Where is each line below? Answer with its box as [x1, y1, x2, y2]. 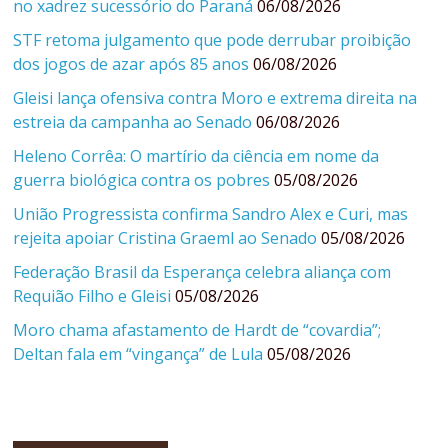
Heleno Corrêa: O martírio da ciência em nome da [13, 145, 380, 168]
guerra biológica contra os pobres [13, 169, 271, 192]
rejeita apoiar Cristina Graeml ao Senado [13, 227, 318, 250]
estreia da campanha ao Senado [13, 111, 253, 134]
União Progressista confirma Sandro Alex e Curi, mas [13, 203, 409, 226]
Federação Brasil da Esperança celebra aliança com [13, 261, 392, 284]
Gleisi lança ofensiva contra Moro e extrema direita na [13, 87, 418, 110]
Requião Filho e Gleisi [13, 285, 172, 308]
